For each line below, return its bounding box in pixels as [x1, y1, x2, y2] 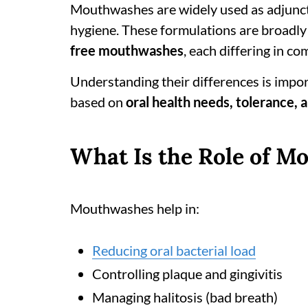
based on [70, 93, 126, 110]
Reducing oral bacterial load [92, 242, 256, 258]
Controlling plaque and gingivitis [92, 265, 283, 282]
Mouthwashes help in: [70, 200, 199, 217]
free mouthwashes [70, 42, 184, 58]
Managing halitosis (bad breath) [92, 289, 278, 305]
